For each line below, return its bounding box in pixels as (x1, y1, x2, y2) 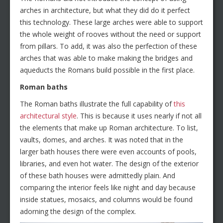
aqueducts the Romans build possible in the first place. (20, 65, 195, 75)
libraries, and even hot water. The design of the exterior (20, 159, 199, 169)
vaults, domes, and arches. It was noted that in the (20, 135, 183, 145)
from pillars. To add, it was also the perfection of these (20, 41, 197, 51)
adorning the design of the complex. (20, 207, 136, 217)
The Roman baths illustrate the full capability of (20, 99, 174, 109)
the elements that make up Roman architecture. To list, (20, 123, 198, 133)
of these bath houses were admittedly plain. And (20, 171, 175, 181)
